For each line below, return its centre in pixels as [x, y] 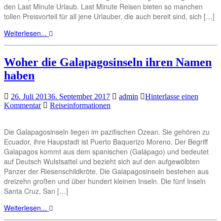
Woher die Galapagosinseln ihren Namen [108, 62]
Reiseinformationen [80, 106]
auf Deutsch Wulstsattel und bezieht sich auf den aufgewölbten [102, 162]
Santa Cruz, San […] [36, 191]
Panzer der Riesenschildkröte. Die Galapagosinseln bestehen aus [106, 171]
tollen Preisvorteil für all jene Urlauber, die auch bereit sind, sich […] [109, 17]
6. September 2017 [81, 97]
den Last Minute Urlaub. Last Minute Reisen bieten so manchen [103, 7]
